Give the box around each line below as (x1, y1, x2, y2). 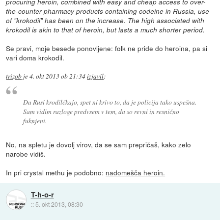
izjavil (87, 72, 104, 81)
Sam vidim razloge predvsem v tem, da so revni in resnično (23, 106, 179, 116)
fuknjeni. (23, 115, 47, 125)
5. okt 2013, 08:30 (35, 200, 83, 209)
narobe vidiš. (6, 148, 46, 159)
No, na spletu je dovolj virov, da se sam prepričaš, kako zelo (6, 139, 192, 149)
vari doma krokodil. (6, 53, 65, 63)
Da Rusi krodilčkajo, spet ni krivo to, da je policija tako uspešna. (23, 97, 196, 107)
